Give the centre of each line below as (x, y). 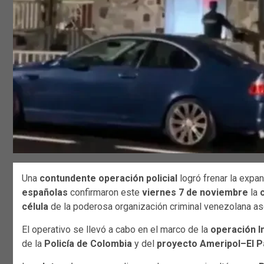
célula (35, 206)
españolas (45, 192)
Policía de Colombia (88, 243)
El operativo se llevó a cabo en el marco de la (116, 229)
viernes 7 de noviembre (195, 192)
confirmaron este (105, 192)
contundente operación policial (108, 178)
